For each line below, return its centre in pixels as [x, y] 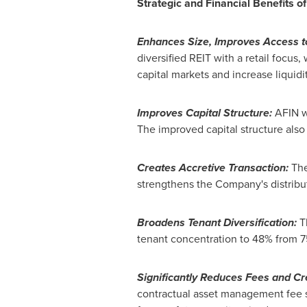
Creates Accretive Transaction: [212, 168]
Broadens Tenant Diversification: [217, 222]
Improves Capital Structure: [204, 113]
